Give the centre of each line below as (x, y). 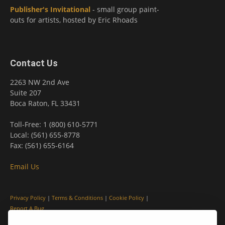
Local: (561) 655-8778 (45, 135)
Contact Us (34, 63)
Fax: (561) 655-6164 (42, 146)
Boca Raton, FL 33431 (45, 103)
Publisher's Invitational (50, 10)
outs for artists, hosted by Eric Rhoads (74, 20)
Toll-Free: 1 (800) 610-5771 (54, 125)
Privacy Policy (28, 198)
